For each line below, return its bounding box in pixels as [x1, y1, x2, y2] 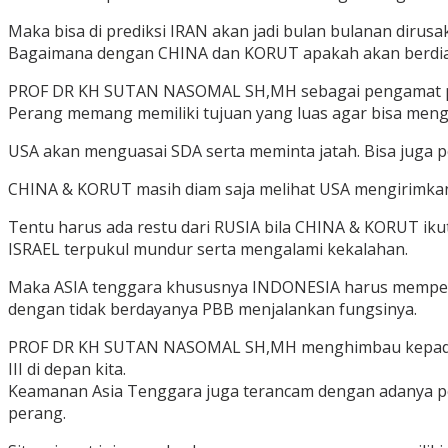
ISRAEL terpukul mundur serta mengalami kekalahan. [8, 238, 408, 261]
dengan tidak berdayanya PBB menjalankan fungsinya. [8, 298, 417, 321]
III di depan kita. [8, 358, 126, 381]
